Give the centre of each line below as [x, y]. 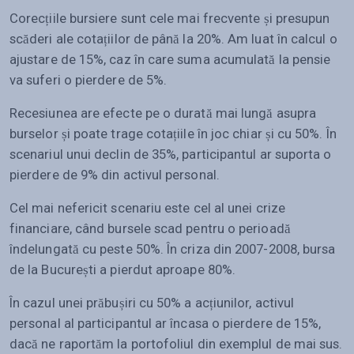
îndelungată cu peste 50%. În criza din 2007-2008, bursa [173, 249]
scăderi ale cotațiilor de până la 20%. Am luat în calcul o [173, 38]
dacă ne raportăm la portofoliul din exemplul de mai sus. [176, 343]
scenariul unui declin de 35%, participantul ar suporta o [171, 154]
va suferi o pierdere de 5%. [90, 79]
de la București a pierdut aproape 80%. [123, 269]
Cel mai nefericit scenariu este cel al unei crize [147, 207]
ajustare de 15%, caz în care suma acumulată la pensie [170, 59]
